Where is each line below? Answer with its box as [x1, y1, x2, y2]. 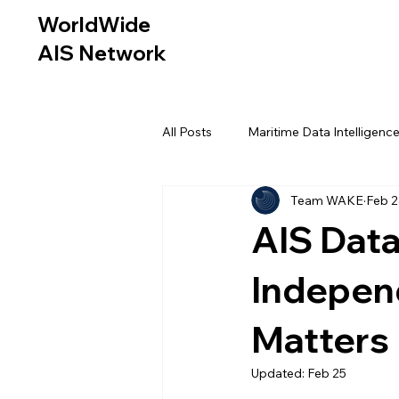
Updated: [251, 365, 307, 381]
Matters [251, 317, 389, 362]
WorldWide [37, 12, 151, 37]
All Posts [162, 123, 212, 140]
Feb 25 [307, 365, 346, 381]
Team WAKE [290, 191, 363, 208]
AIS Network [37, 40, 171, 66]
